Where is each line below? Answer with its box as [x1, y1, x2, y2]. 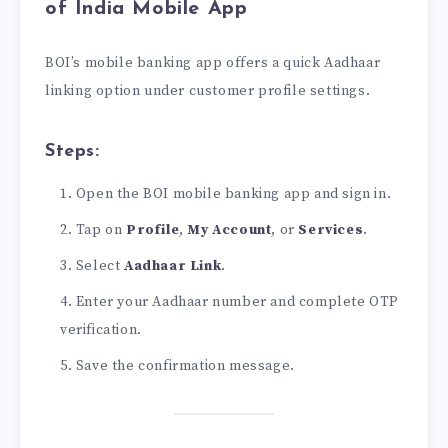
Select [75, 256, 125, 275]
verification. [60, 320, 142, 339]
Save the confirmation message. [75, 356, 295, 375]
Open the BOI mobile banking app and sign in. [75, 184, 392, 203]
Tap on [75, 220, 127, 239]
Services [298, 220, 364, 239]
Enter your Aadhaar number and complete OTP [75, 292, 400, 311]
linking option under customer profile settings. [45, 81, 371, 100]
